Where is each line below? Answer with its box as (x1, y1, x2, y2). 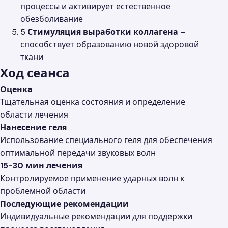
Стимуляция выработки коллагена (27, 26, 178, 38)
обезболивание (20, 14, 83, 25)
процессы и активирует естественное (20, 1, 170, 12)
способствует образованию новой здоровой (20, 39, 199, 50)
